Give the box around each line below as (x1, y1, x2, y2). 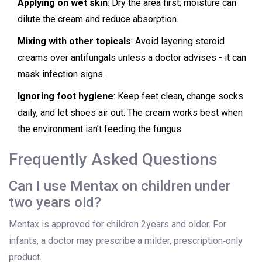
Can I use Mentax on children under (9, 178, 230, 195)
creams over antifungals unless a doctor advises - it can (18, 52, 246, 64)
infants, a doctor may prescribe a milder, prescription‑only (9, 235, 243, 247)
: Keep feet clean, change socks (113, 91, 243, 102)
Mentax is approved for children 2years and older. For (9, 219, 226, 230)
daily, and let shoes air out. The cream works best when (18, 107, 243, 119)
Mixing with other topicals (18, 36, 131, 47)
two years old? (9, 194, 101, 211)
